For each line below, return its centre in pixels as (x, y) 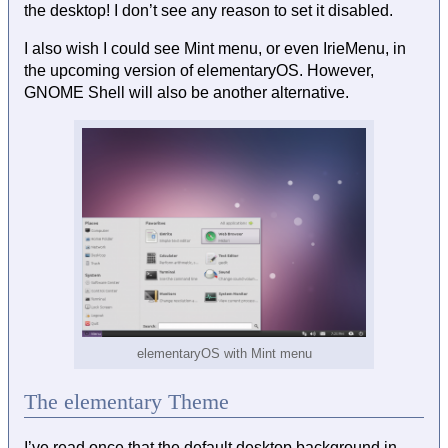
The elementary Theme (126, 402)
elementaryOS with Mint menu (224, 354)
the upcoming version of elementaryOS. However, (199, 71)
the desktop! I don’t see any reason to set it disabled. (208, 11)
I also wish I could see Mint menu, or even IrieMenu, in (215, 49)
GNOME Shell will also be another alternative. (186, 93)
